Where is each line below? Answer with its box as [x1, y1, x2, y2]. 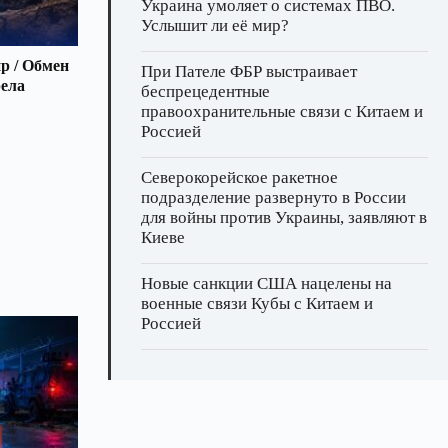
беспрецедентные [141, 82, 270, 102]
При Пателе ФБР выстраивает [141, 62, 357, 82]
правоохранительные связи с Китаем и [141, 102, 423, 122]
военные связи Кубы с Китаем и [141, 294, 373, 314]
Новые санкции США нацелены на [141, 274, 392, 294]
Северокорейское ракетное [141, 168, 338, 188]
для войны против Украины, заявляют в [141, 208, 427, 228]
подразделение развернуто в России [141, 188, 406, 208]
